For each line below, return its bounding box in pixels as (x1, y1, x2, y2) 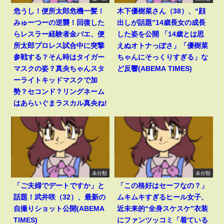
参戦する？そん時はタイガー (13, 53, 104, 61)
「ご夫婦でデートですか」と (13, 182, 104, 189)
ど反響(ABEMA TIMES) (117, 65, 192, 72)
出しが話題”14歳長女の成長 (117, 19, 205, 26)
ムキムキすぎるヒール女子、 (117, 193, 208, 201)
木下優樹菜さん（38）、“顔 (117, 7, 205, 15)
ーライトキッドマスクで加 (13, 76, 97, 84)
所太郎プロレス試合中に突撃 (13, 42, 104, 49)
